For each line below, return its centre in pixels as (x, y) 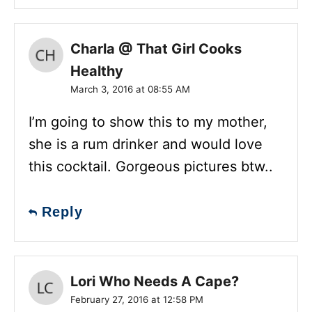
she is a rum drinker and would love (146, 144)
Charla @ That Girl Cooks (156, 48)
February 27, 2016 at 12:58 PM (137, 299)
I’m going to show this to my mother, (148, 122)
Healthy (97, 71)
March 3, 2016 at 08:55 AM (130, 89)
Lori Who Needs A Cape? (155, 281)
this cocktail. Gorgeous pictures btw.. (151, 166)
